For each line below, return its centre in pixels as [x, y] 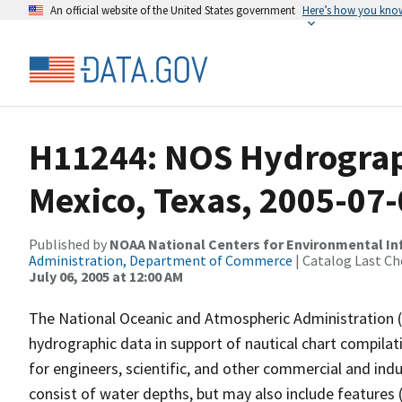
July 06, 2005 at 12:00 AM [106, 276]
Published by [69, 244]
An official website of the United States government [173, 10]
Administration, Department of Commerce [161, 260]
